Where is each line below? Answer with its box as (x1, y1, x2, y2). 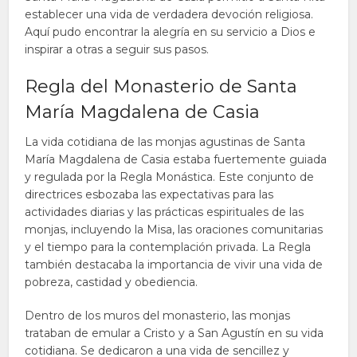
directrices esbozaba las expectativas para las (25, 187, 274, 202)
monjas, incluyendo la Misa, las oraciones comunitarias (25, 222, 324, 237)
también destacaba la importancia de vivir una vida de (25, 257, 324, 272)
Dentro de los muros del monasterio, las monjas (25, 308, 291, 323)
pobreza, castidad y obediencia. (25, 275, 198, 289)
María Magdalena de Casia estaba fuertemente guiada (25, 152, 328, 167)
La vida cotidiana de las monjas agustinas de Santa (25, 135, 306, 149)
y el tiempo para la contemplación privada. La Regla (25, 240, 312, 254)
